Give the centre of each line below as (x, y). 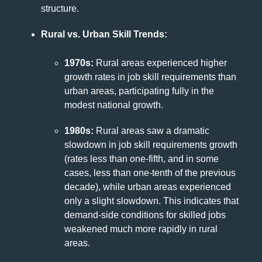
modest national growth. (114, 105)
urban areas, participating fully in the (139, 91)
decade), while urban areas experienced (148, 187)
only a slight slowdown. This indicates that (151, 201)
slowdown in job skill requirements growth (151, 144)
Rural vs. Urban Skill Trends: (104, 34)
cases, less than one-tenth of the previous (150, 173)
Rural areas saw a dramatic (151, 130)
